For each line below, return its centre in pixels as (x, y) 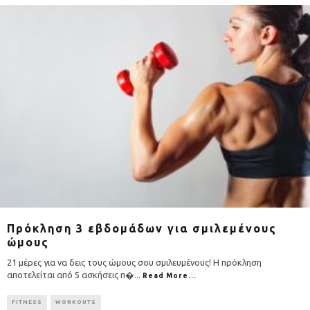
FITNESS (27, 302)
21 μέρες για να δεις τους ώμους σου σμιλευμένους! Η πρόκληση (134, 263)
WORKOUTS (76, 302)
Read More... (170, 276)
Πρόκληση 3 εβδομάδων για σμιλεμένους (142, 229)
